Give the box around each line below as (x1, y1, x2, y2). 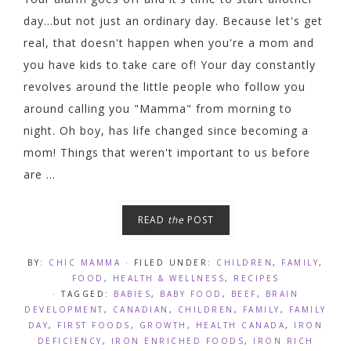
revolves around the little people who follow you (24, 78, 306, 94)
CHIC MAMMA (49, 256, 121, 268)
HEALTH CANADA (195, 319, 286, 331)
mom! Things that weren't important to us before (24, 144, 310, 160)
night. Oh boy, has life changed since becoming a (24, 122, 309, 138)
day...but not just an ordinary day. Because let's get (24, 13, 323, 28)
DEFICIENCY (37, 335, 103, 346)
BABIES (114, 288, 151, 299)
